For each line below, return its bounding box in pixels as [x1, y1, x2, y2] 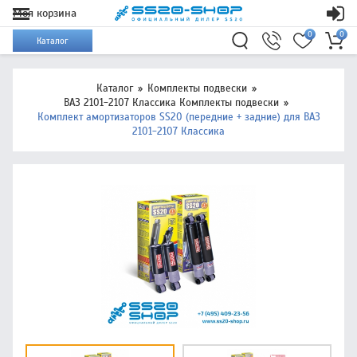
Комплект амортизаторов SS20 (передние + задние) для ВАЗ [37, 111, 320, 124]
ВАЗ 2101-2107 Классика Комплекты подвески [64, 96, 279, 109]
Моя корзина [13, 6, 76, 20]
